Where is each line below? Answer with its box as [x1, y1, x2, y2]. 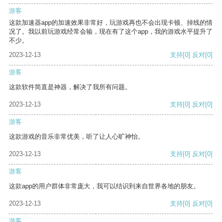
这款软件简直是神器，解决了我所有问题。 [9, 83, 131, 91]
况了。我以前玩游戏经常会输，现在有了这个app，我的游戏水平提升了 [9, 28, 213, 36]
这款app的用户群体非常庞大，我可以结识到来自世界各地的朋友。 [9, 182, 200, 190]
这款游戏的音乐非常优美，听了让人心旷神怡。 [9, 133, 144, 141]
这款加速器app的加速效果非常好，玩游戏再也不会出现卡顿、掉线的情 [9, 19, 213, 27]
